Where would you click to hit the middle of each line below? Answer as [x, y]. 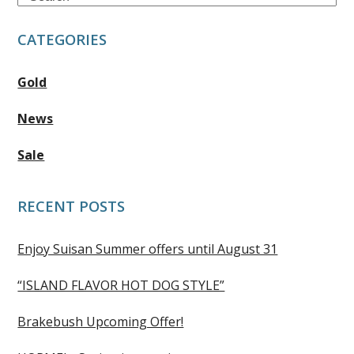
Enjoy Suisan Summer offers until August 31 [148, 249]
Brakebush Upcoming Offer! [101, 322]
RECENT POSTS [72, 206]
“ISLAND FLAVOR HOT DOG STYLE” [121, 285]
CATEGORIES [62, 39]
